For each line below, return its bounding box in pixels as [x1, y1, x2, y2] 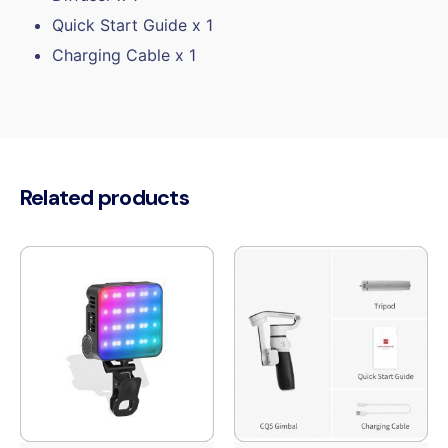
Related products [20, 183, 189, 212]
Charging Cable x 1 [52, 45, 196, 66]
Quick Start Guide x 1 [52, 15, 213, 36]
